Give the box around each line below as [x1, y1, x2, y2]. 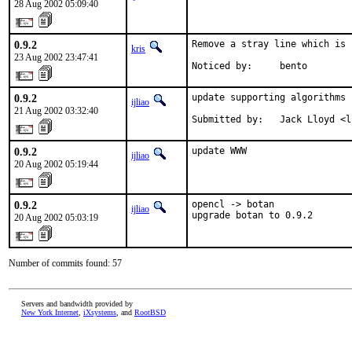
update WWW [192, 145, 247, 156]
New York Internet [21, 308, 79, 317]
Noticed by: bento [192, 60, 307, 71]
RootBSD [134, 308, 166, 317]
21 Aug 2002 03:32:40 [14, 105, 98, 116]
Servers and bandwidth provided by [21, 299, 133, 308]
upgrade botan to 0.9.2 [192, 210, 313, 221]
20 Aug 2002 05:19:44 [14, 159, 98, 170]
